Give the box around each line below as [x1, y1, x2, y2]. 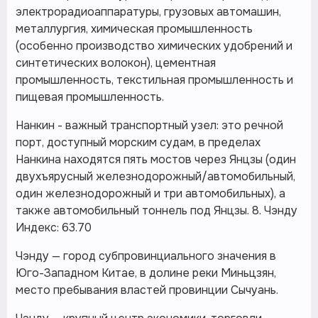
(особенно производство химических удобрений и [16, 38, 292, 53]
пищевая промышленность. [16, 89, 164, 104]
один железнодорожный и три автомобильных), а [16, 186, 285, 201]
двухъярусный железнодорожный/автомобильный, [16, 169, 295, 184]
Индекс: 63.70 [16, 220, 92, 235]
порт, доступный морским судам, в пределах [16, 135, 261, 150]
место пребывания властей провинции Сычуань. [16, 283, 278, 297]
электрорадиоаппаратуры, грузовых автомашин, [16, 4, 281, 19]
